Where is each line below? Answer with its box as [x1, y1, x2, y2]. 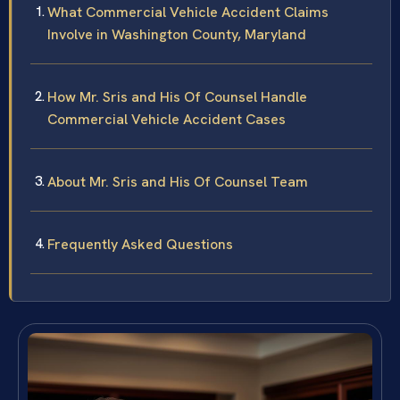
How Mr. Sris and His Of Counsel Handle [47, 87, 307, 106]
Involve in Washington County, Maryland [47, 24, 306, 44]
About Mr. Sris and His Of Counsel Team [47, 171, 308, 191]
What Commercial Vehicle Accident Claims [47, 2, 329, 21]
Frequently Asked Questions [47, 234, 233, 254]
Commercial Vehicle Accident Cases [47, 109, 286, 129]
